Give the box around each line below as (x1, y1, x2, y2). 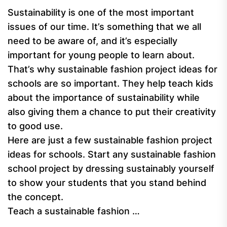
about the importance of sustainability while (8, 92, 200, 103)
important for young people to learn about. (8, 50, 195, 60)
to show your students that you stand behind (8, 177, 206, 188)
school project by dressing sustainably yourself (8, 163, 214, 174)
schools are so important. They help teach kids (8, 78, 213, 89)
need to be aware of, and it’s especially (8, 35, 177, 46)
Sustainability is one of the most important (8, 7, 194, 18)
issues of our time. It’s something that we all (8, 21, 201, 32)
